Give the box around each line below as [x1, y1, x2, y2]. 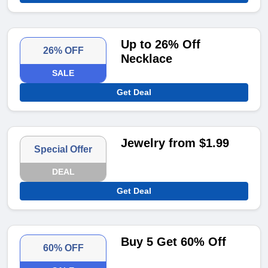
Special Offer [34, 144, 93, 155]
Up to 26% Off [121, 38, 201, 51]
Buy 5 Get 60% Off [121, 235, 227, 249]
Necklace [121, 52, 173, 66]
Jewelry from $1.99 [121, 136, 230, 150]
